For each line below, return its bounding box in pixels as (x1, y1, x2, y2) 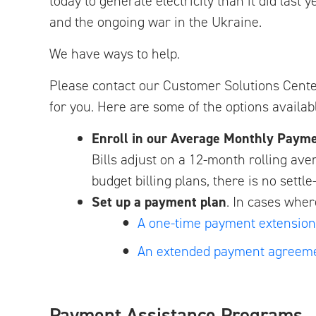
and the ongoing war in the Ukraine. (49, 13, 262, 31)
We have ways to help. (49, 44, 180, 63)
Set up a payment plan (92, 193, 226, 211)
